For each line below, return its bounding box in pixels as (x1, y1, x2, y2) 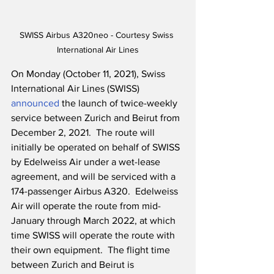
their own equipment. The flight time (11, 245, 172, 256)
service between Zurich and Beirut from (11, 113, 182, 124)
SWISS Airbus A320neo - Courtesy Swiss (20, 30, 176, 40)
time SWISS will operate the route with (11, 230, 177, 241)
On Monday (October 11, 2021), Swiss (11, 68, 168, 80)
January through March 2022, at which (11, 215, 178, 226)
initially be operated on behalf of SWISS (11, 142, 182, 153)
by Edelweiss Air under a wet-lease (11, 157, 163, 168)
